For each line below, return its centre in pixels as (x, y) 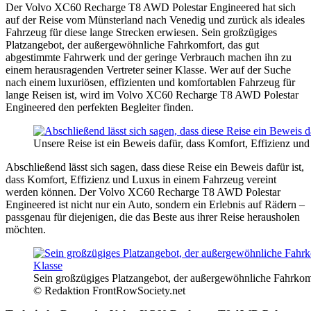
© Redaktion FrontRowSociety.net (109, 290)
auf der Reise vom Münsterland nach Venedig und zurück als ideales (155, 19)
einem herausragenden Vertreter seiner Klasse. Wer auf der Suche (148, 69)
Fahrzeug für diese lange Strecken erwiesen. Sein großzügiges (141, 32)
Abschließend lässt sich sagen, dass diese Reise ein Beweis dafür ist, (155, 167)
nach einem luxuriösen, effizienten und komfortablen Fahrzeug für (150, 82)
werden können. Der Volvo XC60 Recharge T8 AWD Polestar (143, 192)
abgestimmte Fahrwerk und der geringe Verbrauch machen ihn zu (149, 57)
